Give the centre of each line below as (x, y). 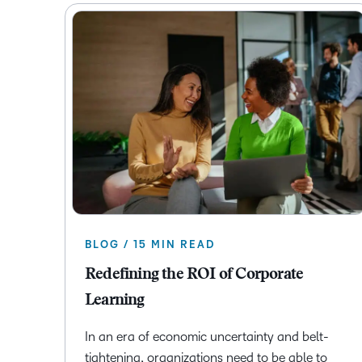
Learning (115, 300)
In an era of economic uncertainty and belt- (207, 336)
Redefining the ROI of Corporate (194, 274)
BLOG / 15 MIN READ (150, 244)
